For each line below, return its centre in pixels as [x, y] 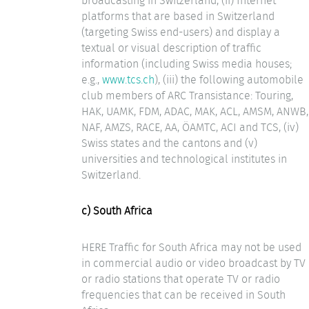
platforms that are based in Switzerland [178, 16]
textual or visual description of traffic [171, 48]
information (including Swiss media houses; [187, 63]
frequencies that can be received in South [183, 295]
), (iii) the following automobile [229, 79]
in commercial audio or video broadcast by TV [193, 263]
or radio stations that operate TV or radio [181, 279]
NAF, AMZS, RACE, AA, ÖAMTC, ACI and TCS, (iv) [190, 127]
